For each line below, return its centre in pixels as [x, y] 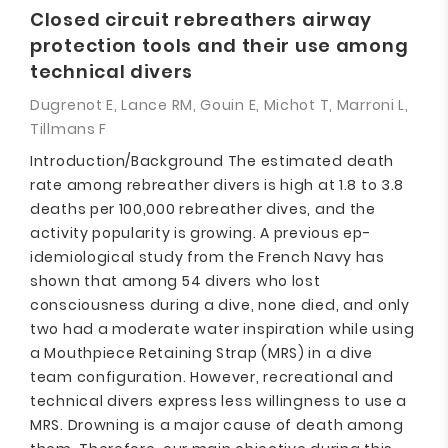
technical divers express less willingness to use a [219, 401]
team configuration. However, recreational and [212, 377]
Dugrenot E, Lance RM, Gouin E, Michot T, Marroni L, [219, 105]
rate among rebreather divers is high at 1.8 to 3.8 [217, 185]
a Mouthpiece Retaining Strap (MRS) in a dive [201, 353]
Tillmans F [68, 129]
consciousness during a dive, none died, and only [220, 305]
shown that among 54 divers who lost [175, 281]
